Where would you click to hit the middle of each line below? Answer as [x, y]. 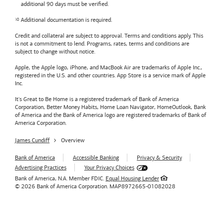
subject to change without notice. [55, 51]
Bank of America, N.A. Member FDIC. [60, 178]
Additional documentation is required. [66, 20]
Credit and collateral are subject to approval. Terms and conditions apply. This [109, 35]
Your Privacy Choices [109, 167]
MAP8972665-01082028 [142, 186]
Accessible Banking [96, 157]
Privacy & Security [159, 157]
